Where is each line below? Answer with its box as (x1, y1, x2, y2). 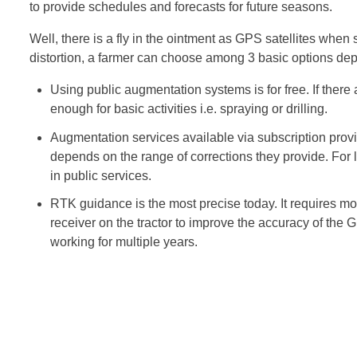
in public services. (49, 168, 151, 182)
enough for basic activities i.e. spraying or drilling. (49, 102, 328, 116)
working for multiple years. (49, 234, 198, 249)
